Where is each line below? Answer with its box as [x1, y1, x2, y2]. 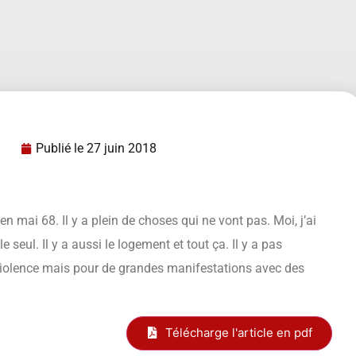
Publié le [35, 141, 83, 156]
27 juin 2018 [86, 141, 157, 156]
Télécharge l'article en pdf [164, 324, 312, 340]
